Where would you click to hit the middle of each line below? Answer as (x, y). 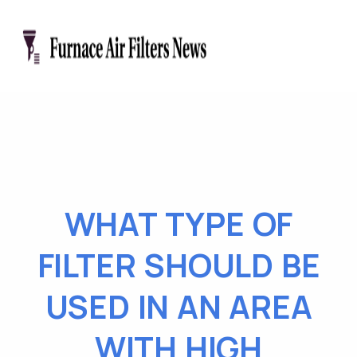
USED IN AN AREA (178, 306)
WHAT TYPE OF (178, 224)
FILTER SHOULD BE (178, 265)
